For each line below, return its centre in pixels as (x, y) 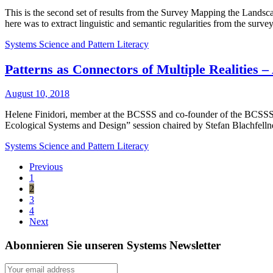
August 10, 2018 (37, 93)
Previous (46, 166)
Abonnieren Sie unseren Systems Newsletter (113, 245)
